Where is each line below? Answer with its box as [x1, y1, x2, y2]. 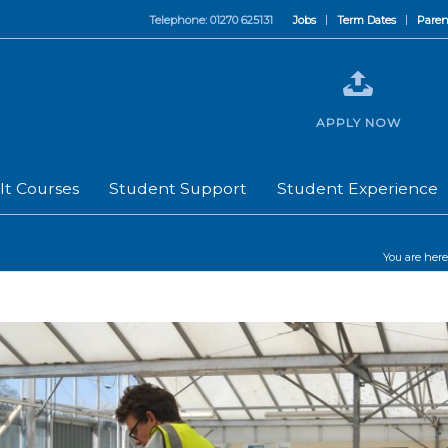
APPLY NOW [315, 115, 401, 130]
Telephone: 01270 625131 [149, 13, 273, 27]
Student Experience [277, 179, 438, 198]
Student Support [109, 179, 247, 198]
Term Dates [337, 13, 396, 27]
